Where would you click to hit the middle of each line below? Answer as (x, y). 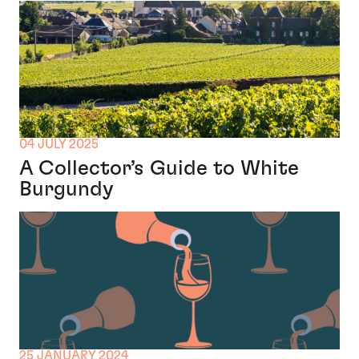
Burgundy (67, 190)
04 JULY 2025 (59, 145)
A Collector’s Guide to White (159, 169)
